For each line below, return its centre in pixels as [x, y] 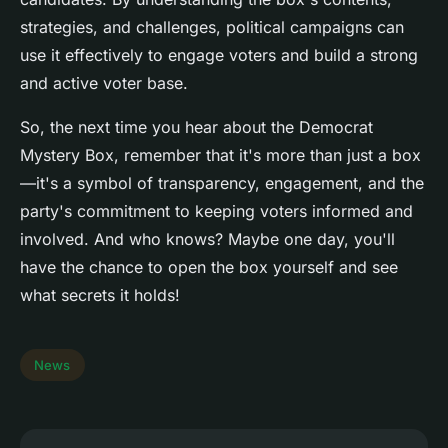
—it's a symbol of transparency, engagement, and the [222, 183]
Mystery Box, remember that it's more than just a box [220, 155]
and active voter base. [104, 83]
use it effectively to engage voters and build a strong [219, 55]
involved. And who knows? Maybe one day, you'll [207, 239]
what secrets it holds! [100, 295]
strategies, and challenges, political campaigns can [212, 27]
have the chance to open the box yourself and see [209, 267]
